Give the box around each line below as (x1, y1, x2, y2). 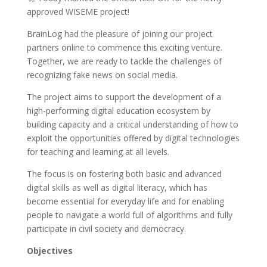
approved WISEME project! (26, 6, 129, 17)
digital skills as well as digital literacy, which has (26, 182, 207, 193)
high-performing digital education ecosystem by (26, 105, 210, 116)
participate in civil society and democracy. (26, 223, 186, 234)
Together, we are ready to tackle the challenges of (26, 55, 222, 67)
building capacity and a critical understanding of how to (26, 119, 238, 130)
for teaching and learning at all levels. (26, 146, 169, 157)
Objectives (26, 245, 73, 256)
